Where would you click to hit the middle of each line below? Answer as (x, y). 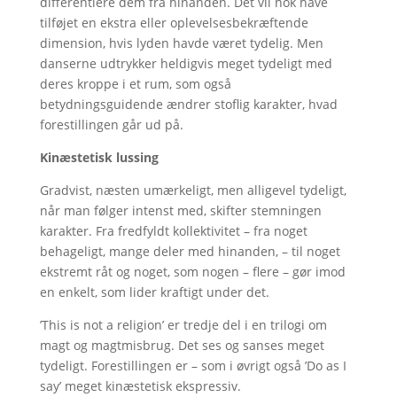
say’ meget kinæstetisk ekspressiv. (140, 385)
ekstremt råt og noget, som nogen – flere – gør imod (192, 271)
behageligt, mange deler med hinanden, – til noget (190, 251)
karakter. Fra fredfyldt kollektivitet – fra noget (173, 230)
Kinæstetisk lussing (104, 157)
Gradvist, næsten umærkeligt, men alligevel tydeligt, (193, 190)
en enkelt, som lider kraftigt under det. (154, 292)
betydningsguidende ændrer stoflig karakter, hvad (188, 104)
